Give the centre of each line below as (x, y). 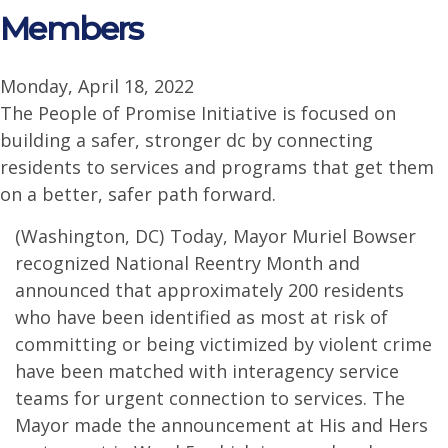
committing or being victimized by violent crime (223, 344)
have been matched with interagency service (207, 371)
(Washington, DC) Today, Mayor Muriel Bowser (215, 236)
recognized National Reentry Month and (187, 263)
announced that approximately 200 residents (209, 290)
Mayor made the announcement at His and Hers (221, 425)
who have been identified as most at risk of (201, 317)
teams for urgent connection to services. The (210, 398)
